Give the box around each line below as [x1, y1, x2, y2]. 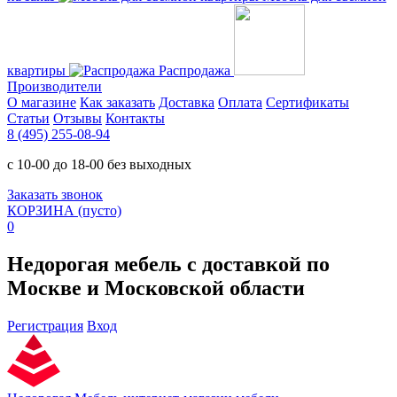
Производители [7, 79, 102, 94]
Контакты [105, 111, 165, 126]
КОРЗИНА [7, 203, 74, 218]
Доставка [159, 95, 214, 110]
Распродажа [159, 63, 230, 78]
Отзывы [53, 111, 102, 126]
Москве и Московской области [7, 276, 305, 300]
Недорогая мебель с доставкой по [7, 252, 330, 276]
